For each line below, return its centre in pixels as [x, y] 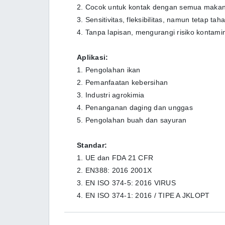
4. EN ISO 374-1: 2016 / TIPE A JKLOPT [143, 195]
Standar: [92, 145]
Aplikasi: [93, 57]
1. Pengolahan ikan [109, 70]
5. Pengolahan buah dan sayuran [132, 120]
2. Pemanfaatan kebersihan [123, 82]
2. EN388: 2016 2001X [114, 170]
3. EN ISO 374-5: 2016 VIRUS [126, 183]
